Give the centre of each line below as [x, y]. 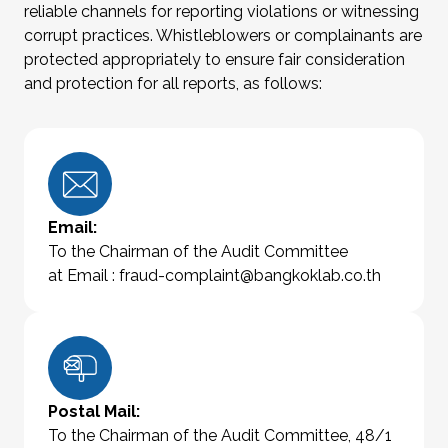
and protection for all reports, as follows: [173, 84]
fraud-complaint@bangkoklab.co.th [250, 276]
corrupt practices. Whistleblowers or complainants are [223, 36]
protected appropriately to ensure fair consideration [214, 60]
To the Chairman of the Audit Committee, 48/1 [220, 436]
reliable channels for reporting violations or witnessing [221, 12]
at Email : [83, 276]
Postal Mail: [94, 412]
